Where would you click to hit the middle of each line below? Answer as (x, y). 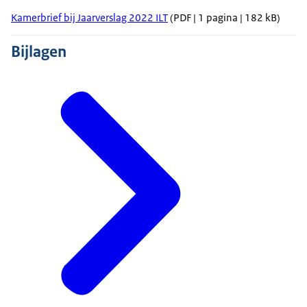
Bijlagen (39, 52)
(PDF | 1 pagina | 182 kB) (224, 18)
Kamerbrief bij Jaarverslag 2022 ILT (89, 18)
